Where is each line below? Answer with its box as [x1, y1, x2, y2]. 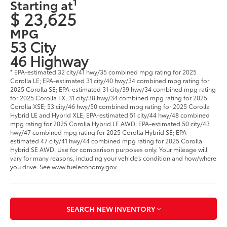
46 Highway [10, 50, 89, 70]
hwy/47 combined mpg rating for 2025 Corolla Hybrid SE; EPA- [10, 127, 190, 136]
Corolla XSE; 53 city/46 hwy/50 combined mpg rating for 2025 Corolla [10, 101, 210, 110]
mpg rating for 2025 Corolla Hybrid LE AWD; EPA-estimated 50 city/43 [10, 119, 210, 128]
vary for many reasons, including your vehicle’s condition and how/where [10, 153, 217, 162]
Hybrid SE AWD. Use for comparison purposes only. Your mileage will [10, 144, 208, 154]
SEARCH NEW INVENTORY [66, 204, 155, 214]
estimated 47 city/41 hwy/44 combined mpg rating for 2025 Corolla [10, 136, 203, 145]
